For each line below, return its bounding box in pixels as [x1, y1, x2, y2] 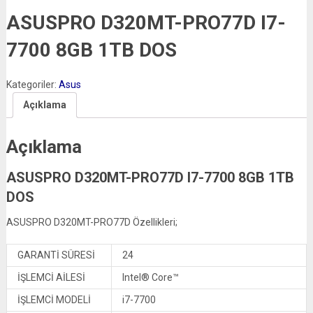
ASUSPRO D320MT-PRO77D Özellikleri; [6, 216, 177, 228]
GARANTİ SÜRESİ [17, 249, 95, 261]
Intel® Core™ [122, 271, 179, 283]
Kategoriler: [6, 78, 59, 90]
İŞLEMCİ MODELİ [17, 293, 91, 305]
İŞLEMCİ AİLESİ [17, 271, 85, 283]
